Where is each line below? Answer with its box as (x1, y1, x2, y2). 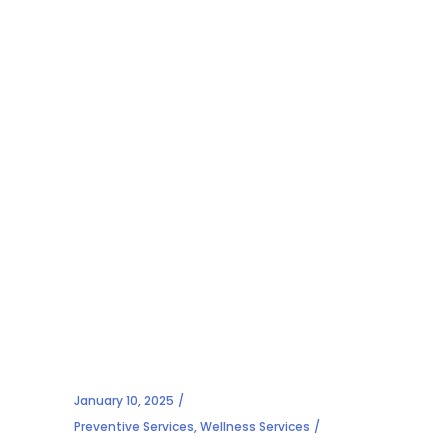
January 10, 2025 (74, 392, 174, 409)
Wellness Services (200, 418, 310, 435)
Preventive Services (74, 418, 194, 435)
